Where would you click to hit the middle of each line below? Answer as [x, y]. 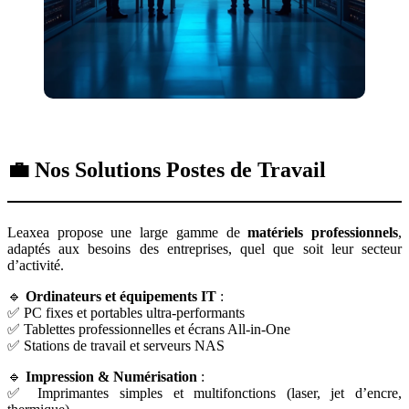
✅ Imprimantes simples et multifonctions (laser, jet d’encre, [204, 393]
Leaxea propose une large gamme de [128, 233]
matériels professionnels [323, 233]
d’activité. [36, 266]
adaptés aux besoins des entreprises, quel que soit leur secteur [204, 249]
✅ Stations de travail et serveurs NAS [116, 346]
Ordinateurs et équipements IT [121, 297]
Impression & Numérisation [111, 377]
